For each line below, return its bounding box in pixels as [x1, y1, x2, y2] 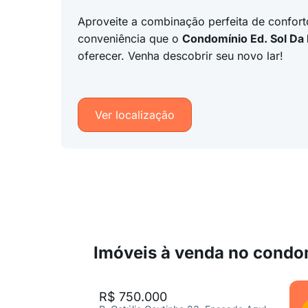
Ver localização [94, 108, 175, 122]
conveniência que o [77, 32, 182, 45]
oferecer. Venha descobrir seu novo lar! [77, 49, 283, 63]
